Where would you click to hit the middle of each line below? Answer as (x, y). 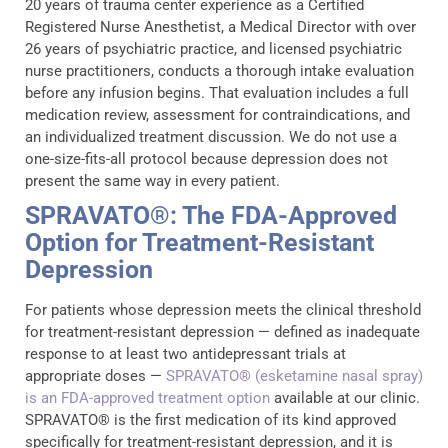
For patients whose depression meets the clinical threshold (223, 309)
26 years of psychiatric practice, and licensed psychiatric (213, 48)
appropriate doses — (95, 375)
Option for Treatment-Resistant (199, 242)
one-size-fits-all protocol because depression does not (206, 158)
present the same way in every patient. (152, 180)
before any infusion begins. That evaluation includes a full (217, 92)
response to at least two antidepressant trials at (185, 353)
